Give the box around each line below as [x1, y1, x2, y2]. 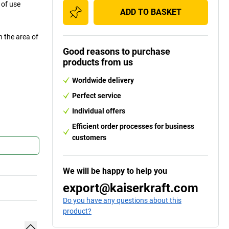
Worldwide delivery [72, 76, 134, 84]
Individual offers [72, 106, 125, 115]
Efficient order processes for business [72, 122, 194, 130]
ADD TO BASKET [120, 7, 181, 17]
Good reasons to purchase [63, 45, 170, 57]
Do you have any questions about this [63, 196, 181, 204]
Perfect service [72, 91, 121, 100]
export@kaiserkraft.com [63, 180, 198, 195]
